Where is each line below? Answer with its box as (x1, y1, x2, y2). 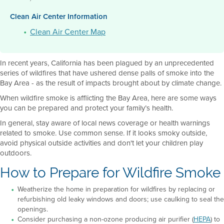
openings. (17, 203, 48, 214)
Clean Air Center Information (10, 10, 107, 22)
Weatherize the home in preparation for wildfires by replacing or (17, 183, 215, 194)
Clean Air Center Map (30, 25, 105, 37)
